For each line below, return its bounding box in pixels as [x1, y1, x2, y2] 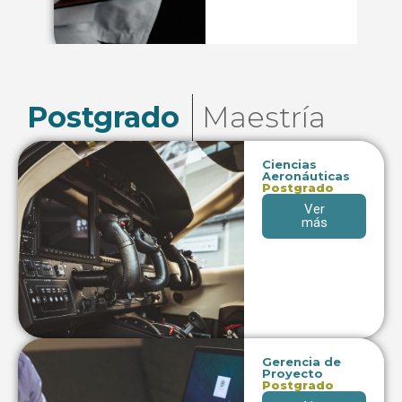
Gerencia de [262, 354, 342, 370]
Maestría [202, 100, 326, 135]
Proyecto [262, 366, 324, 381]
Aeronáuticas [262, 169, 351, 184]
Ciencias [262, 157, 318, 172]
